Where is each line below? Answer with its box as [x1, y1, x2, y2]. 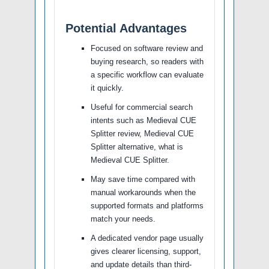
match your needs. [91, 214, 156, 223]
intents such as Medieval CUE [91, 115, 196, 125]
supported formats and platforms [91, 201, 204, 210]
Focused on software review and [91, 43, 203, 53]
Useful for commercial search [91, 102, 193, 112]
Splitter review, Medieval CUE [91, 128, 194, 138]
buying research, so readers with [91, 56, 204, 66]
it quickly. [91, 83, 124, 92]
